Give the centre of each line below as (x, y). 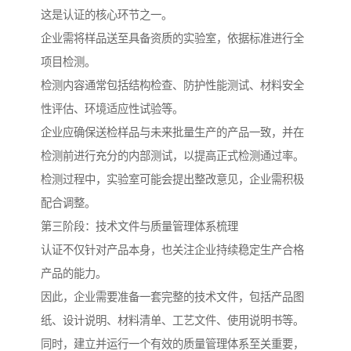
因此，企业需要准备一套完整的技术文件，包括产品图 (172, 297)
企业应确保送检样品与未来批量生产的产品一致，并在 (172, 133)
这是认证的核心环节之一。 (107, 15)
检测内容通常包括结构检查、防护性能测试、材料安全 (172, 86)
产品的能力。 (74, 274)
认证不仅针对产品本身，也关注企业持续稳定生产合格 (172, 250)
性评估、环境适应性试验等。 (112, 109)
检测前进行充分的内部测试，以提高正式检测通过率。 (172, 156)
